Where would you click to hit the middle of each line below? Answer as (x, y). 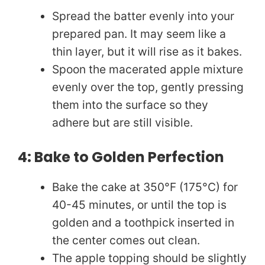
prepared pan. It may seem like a (139, 33)
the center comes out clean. (126, 240)
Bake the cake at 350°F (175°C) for (145, 187)
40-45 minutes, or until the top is (139, 204)
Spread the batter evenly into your (143, 16)
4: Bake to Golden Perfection (121, 157)
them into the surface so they (130, 104)
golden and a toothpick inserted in (143, 222)
